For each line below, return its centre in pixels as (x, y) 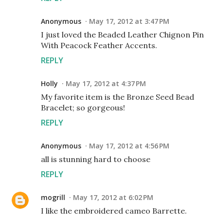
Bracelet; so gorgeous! (83, 108)
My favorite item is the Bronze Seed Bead (118, 97)
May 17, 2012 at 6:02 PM (113, 197)
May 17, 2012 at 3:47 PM (129, 21)
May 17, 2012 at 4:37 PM (106, 83)
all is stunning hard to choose (96, 159)
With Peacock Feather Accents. (99, 45)
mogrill (53, 197)
